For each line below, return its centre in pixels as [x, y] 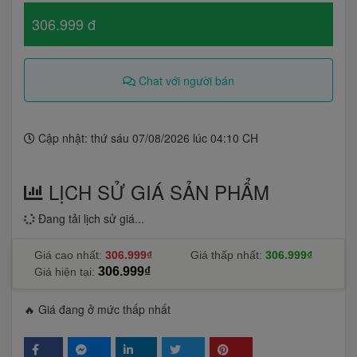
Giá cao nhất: [68, 255]
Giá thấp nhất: [226, 255]
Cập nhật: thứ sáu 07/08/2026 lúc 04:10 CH [147, 138]
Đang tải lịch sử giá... [90, 218]
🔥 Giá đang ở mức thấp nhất [97, 309]
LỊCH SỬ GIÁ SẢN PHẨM [156, 192]
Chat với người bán [185, 80]
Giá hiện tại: [65, 272]
